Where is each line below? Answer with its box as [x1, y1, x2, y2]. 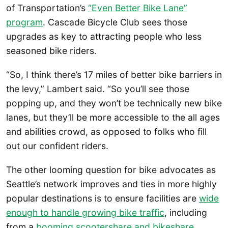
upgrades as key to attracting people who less [6, 31, 202, 42]
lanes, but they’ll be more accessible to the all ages [6, 111, 220, 123]
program [6, 16, 43, 27]
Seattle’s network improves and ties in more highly [6, 179, 217, 190]
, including [164, 207, 207, 218]
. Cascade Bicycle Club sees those [43, 16, 187, 27]
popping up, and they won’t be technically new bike [6, 97, 222, 108]
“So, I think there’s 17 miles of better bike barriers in [6, 69, 222, 80]
